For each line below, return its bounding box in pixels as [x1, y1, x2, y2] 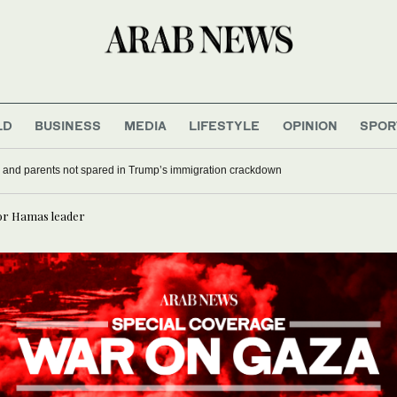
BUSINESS [35, 117, 102, 133]
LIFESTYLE [189, 117, 261, 133]
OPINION [282, 117, 338, 133]
